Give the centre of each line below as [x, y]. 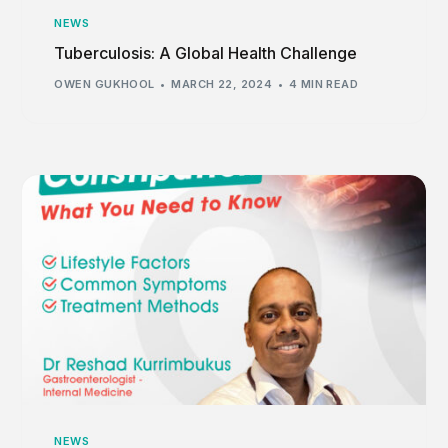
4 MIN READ [323, 84]
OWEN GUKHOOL [104, 84]
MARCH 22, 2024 [222, 84]
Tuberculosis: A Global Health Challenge [206, 52]
